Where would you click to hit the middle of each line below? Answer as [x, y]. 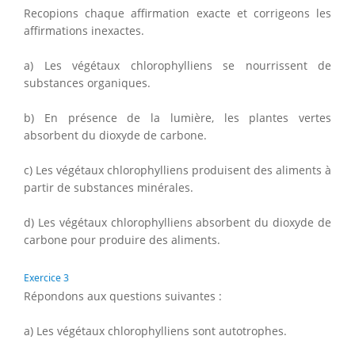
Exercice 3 [46, 277]
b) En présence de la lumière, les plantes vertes [177, 117]
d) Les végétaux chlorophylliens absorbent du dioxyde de [177, 222]
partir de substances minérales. [109, 187]
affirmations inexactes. [84, 30]
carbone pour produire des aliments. [122, 239]
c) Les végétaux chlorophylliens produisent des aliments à [177, 170]
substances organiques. [87, 82]
